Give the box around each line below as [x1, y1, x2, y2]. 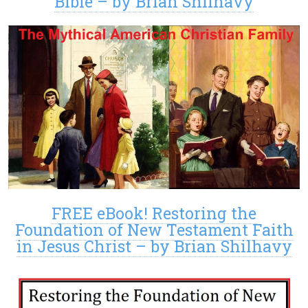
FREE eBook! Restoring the [52, 203, 256, 224]
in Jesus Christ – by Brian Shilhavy [16, 236, 292, 257]
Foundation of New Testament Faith [14, 219, 294, 241]
